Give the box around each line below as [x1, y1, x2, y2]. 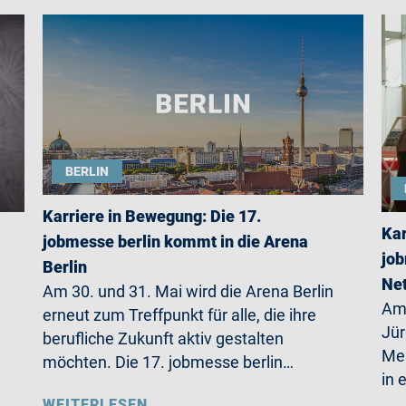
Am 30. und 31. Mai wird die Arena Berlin [43, 281, 334, 301]
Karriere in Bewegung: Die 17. [43, 206, 262, 226]
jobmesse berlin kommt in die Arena [43, 231, 309, 251]
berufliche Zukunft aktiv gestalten [43, 328, 285, 348]
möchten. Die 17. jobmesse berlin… [43, 352, 295, 372]
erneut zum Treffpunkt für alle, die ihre [43, 304, 317, 324]
